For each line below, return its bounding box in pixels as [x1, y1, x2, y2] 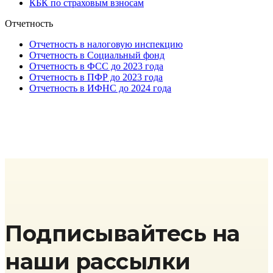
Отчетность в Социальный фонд [29, 50, 165, 61]
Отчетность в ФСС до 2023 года [29, 61, 163, 72]
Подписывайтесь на [5, 220, 240, 247]
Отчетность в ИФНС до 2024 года [29, 83, 171, 94]
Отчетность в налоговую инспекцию [29, 39, 183, 50]
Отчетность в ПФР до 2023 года [29, 72, 163, 83]
